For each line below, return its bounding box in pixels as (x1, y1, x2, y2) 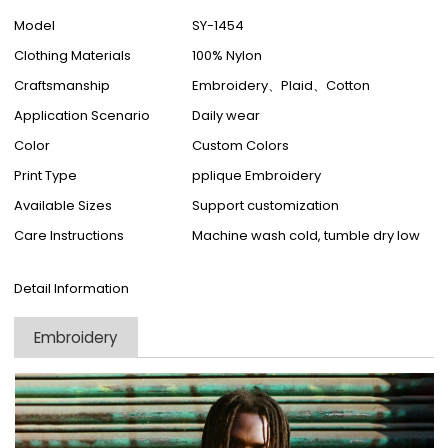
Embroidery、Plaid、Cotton (192, 76, 371, 96)
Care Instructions (14, 226, 125, 246)
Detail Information (14, 278, 130, 298)
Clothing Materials (14, 46, 132, 66)
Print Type (14, 166, 78, 186)
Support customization (192, 196, 340, 216)
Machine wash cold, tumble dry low (192, 226, 421, 246)
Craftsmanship (14, 76, 111, 96)
